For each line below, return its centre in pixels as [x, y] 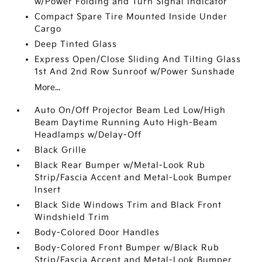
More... [48, 87]
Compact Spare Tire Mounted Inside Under [131, 17]
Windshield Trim [72, 217]
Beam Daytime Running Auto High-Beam [126, 123]
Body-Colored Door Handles [97, 232]
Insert [48, 190]
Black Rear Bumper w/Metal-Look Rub [120, 165]
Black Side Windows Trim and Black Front [128, 205]
